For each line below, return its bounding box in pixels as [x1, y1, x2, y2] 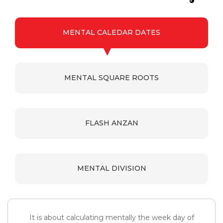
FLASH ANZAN [85, 118, 138, 127]
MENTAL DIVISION [77, 163, 146, 173]
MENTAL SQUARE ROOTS [64, 73, 159, 82]
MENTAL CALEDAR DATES [63, 27, 160, 37]
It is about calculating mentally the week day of [29, 213, 194, 222]
